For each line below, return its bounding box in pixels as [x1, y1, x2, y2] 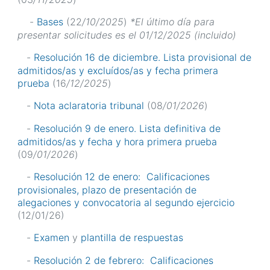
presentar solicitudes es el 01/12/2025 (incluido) [17, 28, 236, 41]
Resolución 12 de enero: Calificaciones [34, 171, 210, 183]
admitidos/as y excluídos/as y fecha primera [17, 64, 218, 77]
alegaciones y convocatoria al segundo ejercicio [17, 196, 234, 209]
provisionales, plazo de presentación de [17, 184, 196, 196]
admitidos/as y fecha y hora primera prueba [17, 136, 217, 148]
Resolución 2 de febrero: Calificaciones [34, 254, 213, 267]
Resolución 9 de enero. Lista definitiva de [34, 122, 221, 134]
